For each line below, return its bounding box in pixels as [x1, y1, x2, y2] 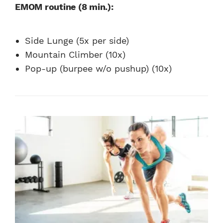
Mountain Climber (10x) [25, 49, 125, 60]
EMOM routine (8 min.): [15, 1, 113, 12]
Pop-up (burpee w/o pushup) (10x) [25, 63, 172, 74]
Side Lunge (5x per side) [25, 35, 129, 46]
